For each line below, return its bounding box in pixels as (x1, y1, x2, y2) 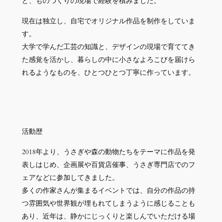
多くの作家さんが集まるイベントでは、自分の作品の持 (21, 185, 195, 195)
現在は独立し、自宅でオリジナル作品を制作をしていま (21, 16, 195, 26)
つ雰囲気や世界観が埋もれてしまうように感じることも (21, 198, 195, 208)
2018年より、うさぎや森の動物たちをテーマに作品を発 (21, 147, 195, 157)
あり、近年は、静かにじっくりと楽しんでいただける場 (21, 211, 195, 221)
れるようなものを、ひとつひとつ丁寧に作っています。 (21, 67, 195, 77)
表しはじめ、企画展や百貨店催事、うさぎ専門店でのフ (21, 160, 195, 169)
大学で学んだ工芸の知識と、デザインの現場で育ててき (21, 42, 195, 52)
